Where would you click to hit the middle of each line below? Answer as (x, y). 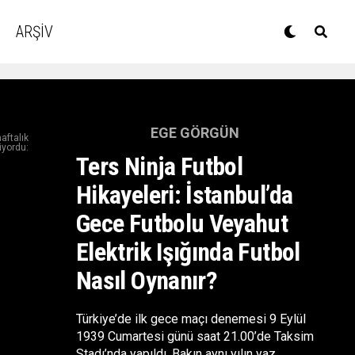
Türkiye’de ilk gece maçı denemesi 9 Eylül (191, 319)
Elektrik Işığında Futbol (188, 252)
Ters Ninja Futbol (160, 166)
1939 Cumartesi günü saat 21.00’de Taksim (195, 336)
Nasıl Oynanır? (147, 281)
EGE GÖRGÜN (195, 133)
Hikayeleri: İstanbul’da (185, 195)
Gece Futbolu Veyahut (182, 223)
